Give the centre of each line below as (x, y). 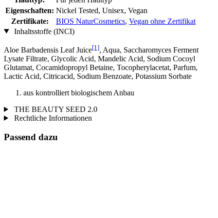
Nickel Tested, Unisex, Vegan (102, 10)
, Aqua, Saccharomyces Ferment (149, 50)
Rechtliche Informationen (52, 118)
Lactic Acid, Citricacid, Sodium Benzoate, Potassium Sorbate (98, 76)
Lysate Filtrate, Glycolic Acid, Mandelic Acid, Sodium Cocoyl (100, 58)
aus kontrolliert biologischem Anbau (79, 92)
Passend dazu (31, 137)
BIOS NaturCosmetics (91, 21)
